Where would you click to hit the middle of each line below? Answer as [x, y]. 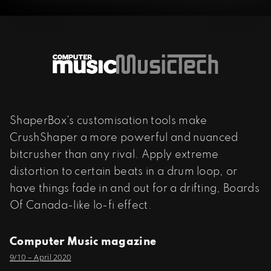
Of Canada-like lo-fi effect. [81, 205]
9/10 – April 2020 [41, 257]
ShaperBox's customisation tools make [109, 121]
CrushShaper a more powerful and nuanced [124, 138]
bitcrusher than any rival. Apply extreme [114, 155]
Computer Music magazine [83, 242]
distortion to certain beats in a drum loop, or [124, 171]
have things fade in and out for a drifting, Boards [135, 188]
